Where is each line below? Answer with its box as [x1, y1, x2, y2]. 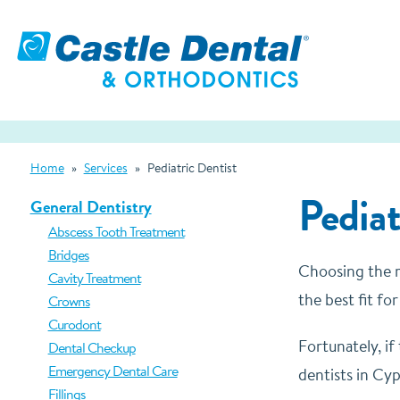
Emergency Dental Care [47, 361, 178, 380]
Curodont [47, 314, 101, 334]
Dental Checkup [47, 337, 136, 357]
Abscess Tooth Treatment [47, 221, 185, 241]
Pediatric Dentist [146, 159, 237, 177]
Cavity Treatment [47, 268, 141, 287]
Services [83, 159, 128, 177]
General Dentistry [29, 195, 152, 219]
